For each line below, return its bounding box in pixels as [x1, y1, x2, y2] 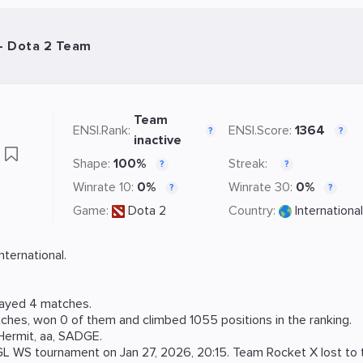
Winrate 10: [73, 179, 134, 195]
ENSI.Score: [228, 122, 292, 139]
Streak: [228, 156, 267, 172]
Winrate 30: [228, 179, 293, 195]
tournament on [32, 344, 120, 361]
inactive [134, 132, 181, 148]
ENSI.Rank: [73, 122, 130, 139]
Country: [228, 203, 275, 219]
